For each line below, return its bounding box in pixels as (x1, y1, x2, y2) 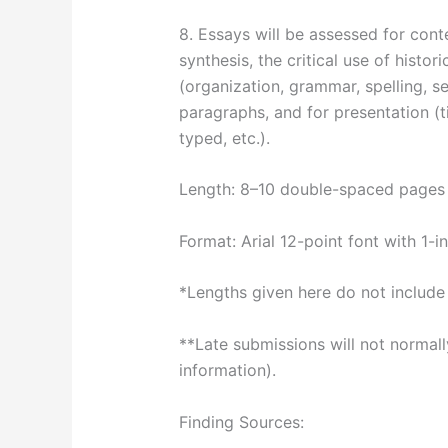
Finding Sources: (178, 411, 304, 432)
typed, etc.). (178, 127, 270, 148)
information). (178, 359, 276, 380)
